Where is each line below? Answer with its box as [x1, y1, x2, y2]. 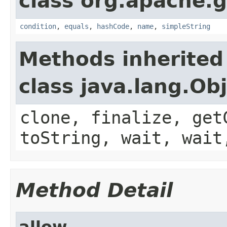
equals [64, 22, 89, 30]
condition [20, 22, 56, 30]
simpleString [162, 22, 210, 30]
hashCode [97, 22, 129, 30]
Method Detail [16, 178, 173, 202]
